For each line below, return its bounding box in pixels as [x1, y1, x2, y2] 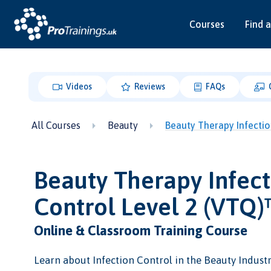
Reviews [132, 82, 166, 92]
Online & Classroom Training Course [33, 223, 247, 239]
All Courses [31, 119, 80, 131]
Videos [64, 82, 93, 92]
